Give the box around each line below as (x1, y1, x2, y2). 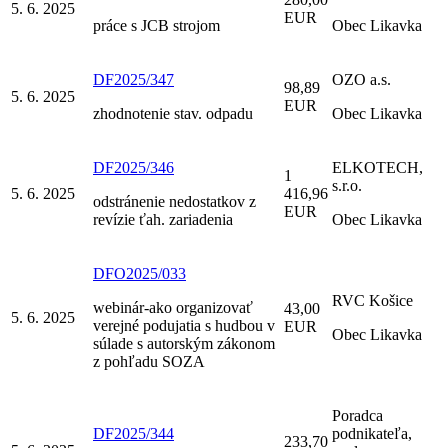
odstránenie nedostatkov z (93, 192, 256, 210)
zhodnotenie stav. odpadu (93, 104, 253, 122)
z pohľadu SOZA (93, 352, 205, 370)
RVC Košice (332, 291, 413, 309)
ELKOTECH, (332, 158, 423, 176)
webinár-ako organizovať (93, 298, 253, 316)
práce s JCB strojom (93, 16, 220, 34)
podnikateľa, (332, 424, 412, 442)
